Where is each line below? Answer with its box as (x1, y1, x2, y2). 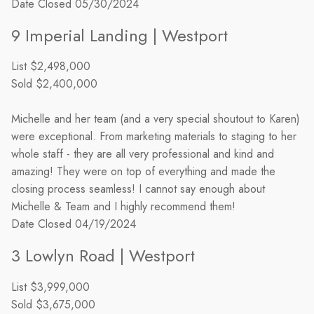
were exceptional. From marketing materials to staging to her (11, 128, 296, 145)
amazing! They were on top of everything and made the (11, 163, 275, 180)
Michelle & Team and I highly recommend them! (11, 198, 235, 215)
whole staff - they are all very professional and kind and (11, 146, 274, 163)
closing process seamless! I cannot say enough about (11, 181, 265, 198)
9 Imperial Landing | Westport (11, 22, 228, 48)
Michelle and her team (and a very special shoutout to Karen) (11, 111, 300, 128)
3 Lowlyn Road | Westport (11, 243, 195, 268)
